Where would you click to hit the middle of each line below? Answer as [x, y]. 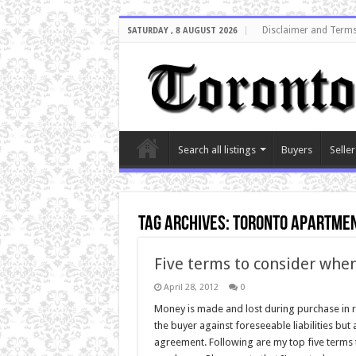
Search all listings [217, 149]
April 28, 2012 [191, 287]
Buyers [296, 149]
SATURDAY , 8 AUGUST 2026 [182, 31]
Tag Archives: [185, 224]
